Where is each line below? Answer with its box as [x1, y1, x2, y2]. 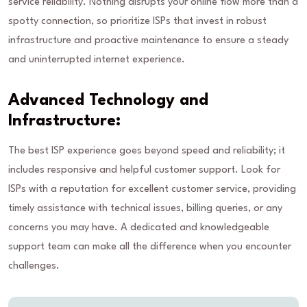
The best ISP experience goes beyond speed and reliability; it [8, 146, 285, 157]
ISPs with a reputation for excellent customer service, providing [8, 184, 296, 195]
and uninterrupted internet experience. [8, 55, 185, 66]
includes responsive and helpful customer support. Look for [8, 165, 280, 176]
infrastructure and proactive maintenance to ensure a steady [8, 36, 288, 47]
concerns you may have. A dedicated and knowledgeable [8, 223, 269, 234]
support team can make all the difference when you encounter [8, 242, 291, 253]
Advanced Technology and [8, 93, 208, 110]
